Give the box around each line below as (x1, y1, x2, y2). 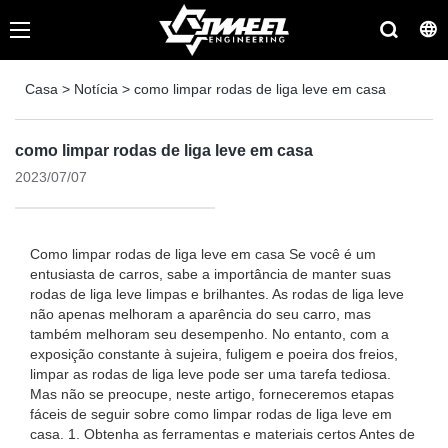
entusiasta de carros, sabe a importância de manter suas (30, 266, 391, 282)
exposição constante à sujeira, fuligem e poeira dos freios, (30, 346, 398, 362)
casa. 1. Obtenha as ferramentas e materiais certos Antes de (30, 426, 415, 442)
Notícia (74, 81, 118, 97)
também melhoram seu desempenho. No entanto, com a (30, 326, 389, 342)
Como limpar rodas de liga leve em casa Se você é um (30, 246, 376, 262)
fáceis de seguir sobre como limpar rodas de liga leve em (30, 406, 392, 422)
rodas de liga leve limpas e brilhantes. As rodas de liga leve (30, 286, 404, 302)
